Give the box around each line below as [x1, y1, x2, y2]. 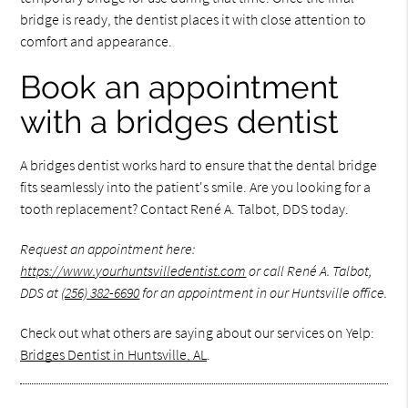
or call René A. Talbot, [246, 261, 372, 280]
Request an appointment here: [20, 240, 196, 258]
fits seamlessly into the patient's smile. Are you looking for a [20, 178, 372, 196]
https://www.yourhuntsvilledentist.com [20, 261, 247, 280]
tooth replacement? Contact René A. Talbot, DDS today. [20, 199, 350, 218]
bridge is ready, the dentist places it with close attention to [20, 10, 367, 28]
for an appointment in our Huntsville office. [139, 283, 388, 301]
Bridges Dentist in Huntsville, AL [20, 345, 208, 363]
